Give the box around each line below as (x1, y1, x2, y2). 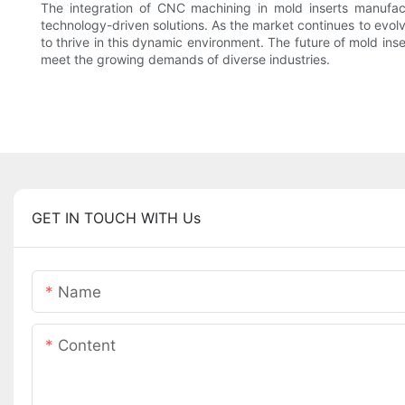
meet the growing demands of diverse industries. (41, 52, 330, 68)
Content (58, 336, 116, 355)
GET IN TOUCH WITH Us (32, 209, 201, 228)
